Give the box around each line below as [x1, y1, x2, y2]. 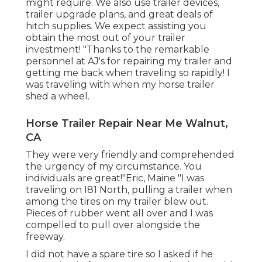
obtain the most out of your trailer [26, 32, 185, 44]
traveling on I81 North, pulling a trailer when [26, 184, 232, 196]
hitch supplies [26, 20, 91, 32]
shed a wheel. [26, 91, 89, 102]
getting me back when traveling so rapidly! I [26, 67, 230, 79]
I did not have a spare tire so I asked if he [26, 249, 213, 260]
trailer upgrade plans [26, 9, 124, 20]
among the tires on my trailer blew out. [26, 196, 208, 208]
